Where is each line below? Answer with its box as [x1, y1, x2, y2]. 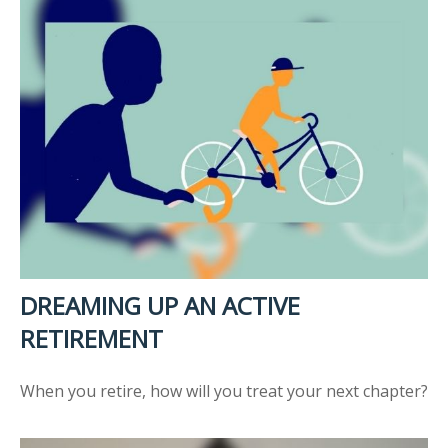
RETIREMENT [20, 321, 163, 355]
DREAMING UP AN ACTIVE [20, 288, 300, 322]
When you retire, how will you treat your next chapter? [20, 379, 428, 402]
